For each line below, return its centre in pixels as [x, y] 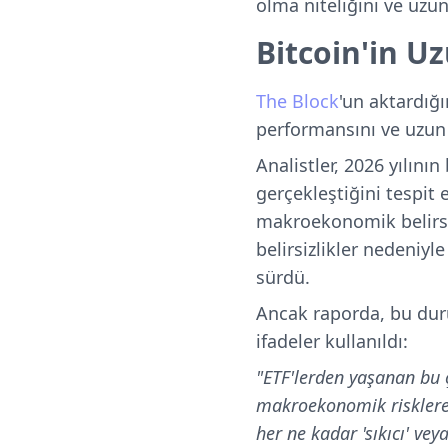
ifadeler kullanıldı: [332, 341]
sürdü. [285, 277]
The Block [297, 101]
